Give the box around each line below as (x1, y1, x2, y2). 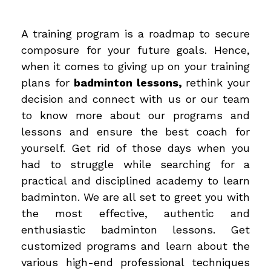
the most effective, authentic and (21, 206, 250, 220)
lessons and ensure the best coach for (21, 125, 250, 138)
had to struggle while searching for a (21, 157, 250, 171)
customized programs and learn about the (21, 239, 250, 252)
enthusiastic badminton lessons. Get (21, 223, 250, 236)
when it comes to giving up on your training (21, 59, 250, 73)
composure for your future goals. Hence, (21, 43, 250, 56)
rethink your (186, 76, 250, 89)
